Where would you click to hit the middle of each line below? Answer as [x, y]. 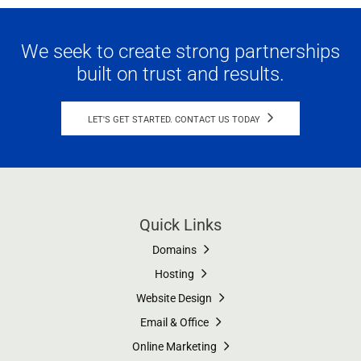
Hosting [175, 274]
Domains [175, 249]
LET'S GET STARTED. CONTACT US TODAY [175, 119]
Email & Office [175, 322]
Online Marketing [175, 346]
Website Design [175, 298]
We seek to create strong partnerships [180, 51]
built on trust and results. [180, 74]
